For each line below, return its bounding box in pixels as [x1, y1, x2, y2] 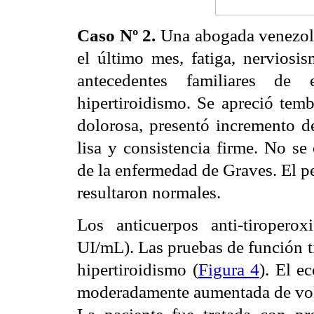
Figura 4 [198, 259, 259, 279]
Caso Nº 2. [77, 26, 161, 46]
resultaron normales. [77, 183, 225, 203]
